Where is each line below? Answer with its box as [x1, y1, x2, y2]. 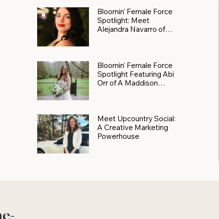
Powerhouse [97, 131, 139, 141]
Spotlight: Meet [97, 15, 150, 25]
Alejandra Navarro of [97, 24, 165, 34]
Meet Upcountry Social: [97, 113, 175, 123]
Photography [97, 87, 141, 96]
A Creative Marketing [97, 122, 168, 132]
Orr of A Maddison [97, 78, 158, 88]
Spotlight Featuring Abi [97, 69, 174, 79]
